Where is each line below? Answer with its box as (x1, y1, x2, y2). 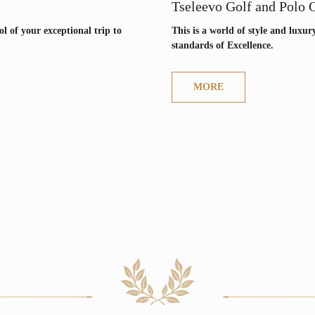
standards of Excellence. (172, 39, 274, 51)
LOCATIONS (63, 65, 137, 82)
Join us (51, 216, 84, 226)
